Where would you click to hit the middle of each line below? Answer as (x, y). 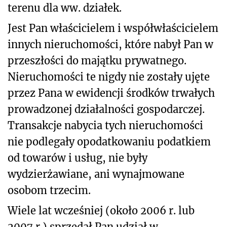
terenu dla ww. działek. (65, 8)
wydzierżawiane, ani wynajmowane (96, 174)
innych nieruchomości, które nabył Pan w (110, 44)
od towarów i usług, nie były (78, 158)
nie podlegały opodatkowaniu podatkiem (109, 141)
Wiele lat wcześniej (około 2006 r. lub (101, 210)
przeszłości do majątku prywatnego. (97, 60)
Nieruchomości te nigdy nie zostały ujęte (109, 77)
